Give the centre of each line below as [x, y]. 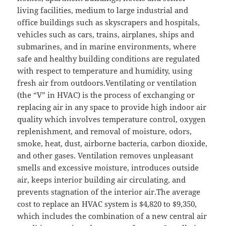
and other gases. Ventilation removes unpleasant [105, 156]
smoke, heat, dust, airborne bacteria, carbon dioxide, [112, 144]
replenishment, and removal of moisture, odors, [105, 131]
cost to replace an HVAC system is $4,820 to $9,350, [107, 204]
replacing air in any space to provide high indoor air [112, 107]
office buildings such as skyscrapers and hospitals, [109, 22]
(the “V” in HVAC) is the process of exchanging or [106, 95]
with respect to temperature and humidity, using [105, 71]
